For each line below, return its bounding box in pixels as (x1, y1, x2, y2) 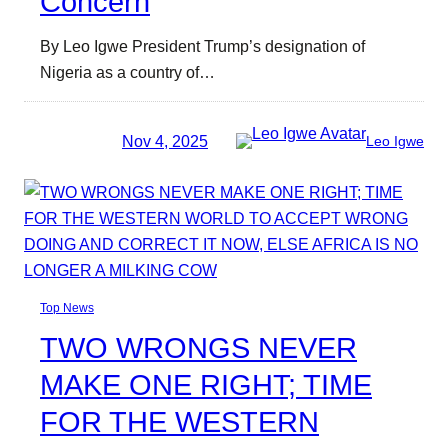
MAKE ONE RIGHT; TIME (40, 368, 372, 401)
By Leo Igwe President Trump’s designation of (40, 37, 365, 56)
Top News (40, 300, 94, 315)
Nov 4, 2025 (122, 131, 208, 150)
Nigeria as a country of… (40, 63, 215, 82)
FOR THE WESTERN (40, 405, 319, 438)
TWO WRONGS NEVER (40, 331, 357, 364)
